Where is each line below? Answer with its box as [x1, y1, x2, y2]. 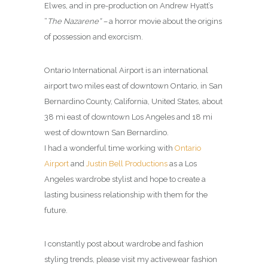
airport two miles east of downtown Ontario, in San [44, 81, 223, 90]
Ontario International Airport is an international [44, 65, 208, 75]
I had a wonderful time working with [44, 143, 175, 153]
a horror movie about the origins [109, 16, 222, 26]
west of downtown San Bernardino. [44, 127, 169, 137]
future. [44, 205, 68, 215]
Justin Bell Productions [86, 159, 167, 168]
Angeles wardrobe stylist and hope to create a [44, 174, 206, 184]
